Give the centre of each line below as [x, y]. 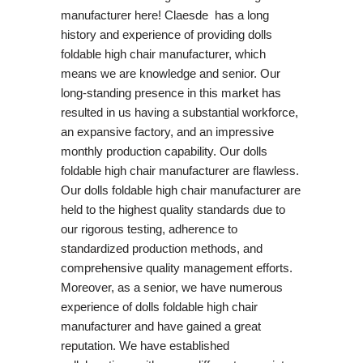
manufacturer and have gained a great [160, 326]
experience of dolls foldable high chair [159, 306]
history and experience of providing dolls [166, 34]
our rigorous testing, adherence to [149, 228]
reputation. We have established [145, 345]
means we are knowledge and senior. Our [170, 73]
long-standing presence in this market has [171, 92]
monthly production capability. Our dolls [164, 151]
